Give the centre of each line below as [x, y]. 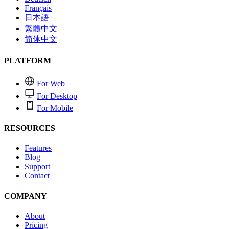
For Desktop [57, 96]
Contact [37, 176]
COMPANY [26, 196]
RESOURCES [30, 128]
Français [38, 8]
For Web [51, 83]
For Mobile [55, 108]
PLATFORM [28, 60]
